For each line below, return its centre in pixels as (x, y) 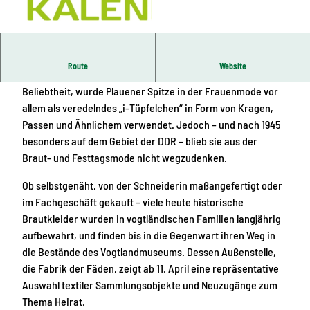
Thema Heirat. (54, 302)
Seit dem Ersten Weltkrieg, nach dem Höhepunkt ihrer (141, 75)
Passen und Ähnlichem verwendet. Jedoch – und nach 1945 (152, 125)
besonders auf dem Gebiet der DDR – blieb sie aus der (140, 141)
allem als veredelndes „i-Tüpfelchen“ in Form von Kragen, (148, 108)
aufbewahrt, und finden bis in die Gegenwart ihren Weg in (149, 235)
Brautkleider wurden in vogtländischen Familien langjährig (152, 219)
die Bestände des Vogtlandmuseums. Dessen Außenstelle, (149, 252)
